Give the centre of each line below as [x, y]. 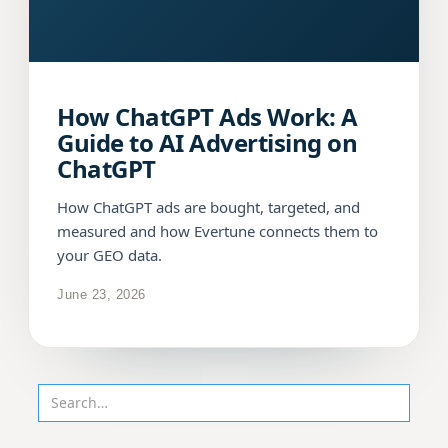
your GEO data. [109, 255]
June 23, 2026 [101, 294]
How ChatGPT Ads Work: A [207, 117]
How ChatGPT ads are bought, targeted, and [208, 207]
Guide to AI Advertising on [207, 143]
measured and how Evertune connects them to [217, 231]
